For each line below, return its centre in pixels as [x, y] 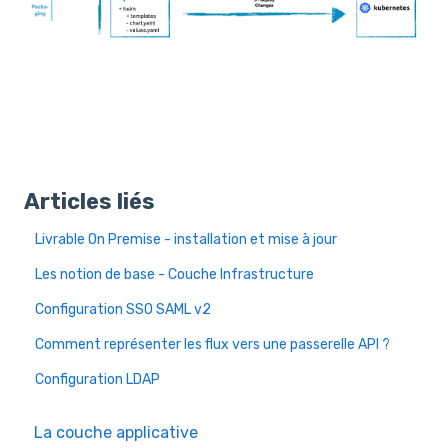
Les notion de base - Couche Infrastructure [175, 275]
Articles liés [89, 202]
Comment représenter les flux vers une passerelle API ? [213, 345]
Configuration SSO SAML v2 [123, 310]
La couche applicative [116, 432]
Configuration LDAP [98, 380]
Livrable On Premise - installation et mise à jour [186, 240]
